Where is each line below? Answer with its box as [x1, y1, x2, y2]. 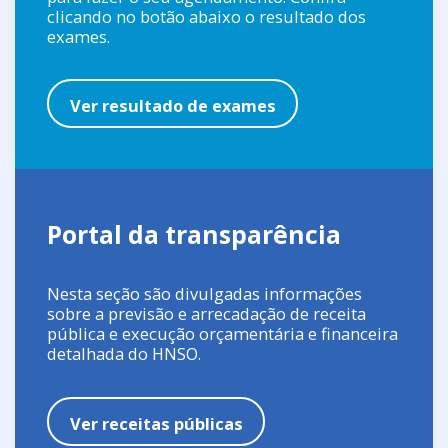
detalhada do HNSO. [47, 342, 202, 366]
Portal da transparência [47, 218, 342, 252]
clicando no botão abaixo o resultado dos [47, 4, 367, 28]
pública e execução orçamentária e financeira [47, 322, 399, 346]
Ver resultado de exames [69, 94, 276, 118]
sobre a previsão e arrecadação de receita [47, 302, 367, 326]
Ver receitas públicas [69, 411, 243, 435]
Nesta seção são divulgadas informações [47, 282, 363, 306]
